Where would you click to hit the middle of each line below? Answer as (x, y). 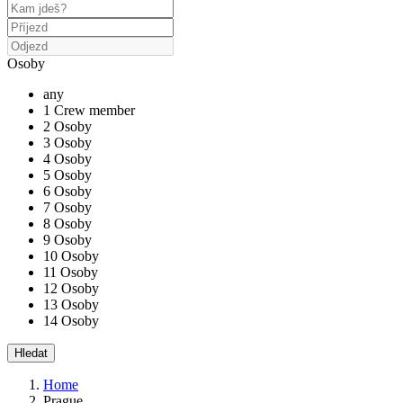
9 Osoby (67, 240)
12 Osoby (71, 289)
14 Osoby (71, 321)
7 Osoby (67, 208)
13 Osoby (71, 305)
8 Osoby (67, 224)
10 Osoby (71, 256)
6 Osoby (67, 192)
